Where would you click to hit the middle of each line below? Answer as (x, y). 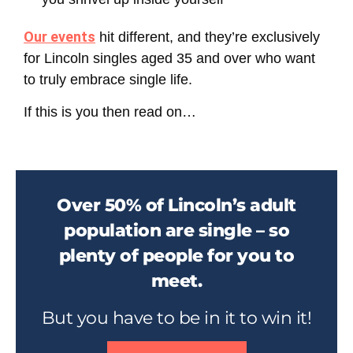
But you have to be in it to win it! (176, 317)
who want (283, 58)
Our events (59, 36)
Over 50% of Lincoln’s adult (176, 205)
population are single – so (176, 230)
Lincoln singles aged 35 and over (148, 58)
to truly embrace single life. (108, 79)
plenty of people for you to (176, 256)
